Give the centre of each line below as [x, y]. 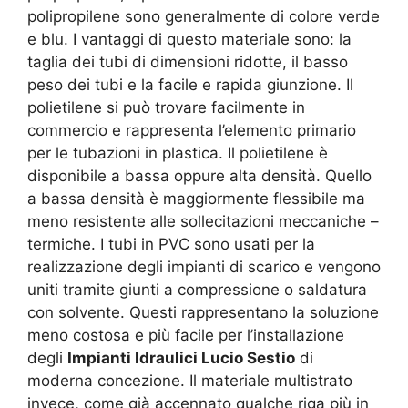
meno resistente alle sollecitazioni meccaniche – [203, 221]
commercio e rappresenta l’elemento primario [192, 130]
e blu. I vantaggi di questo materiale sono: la [189, 39]
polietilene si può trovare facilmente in [166, 107]
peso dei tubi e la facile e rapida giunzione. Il [190, 84]
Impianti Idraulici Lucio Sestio [181, 357]
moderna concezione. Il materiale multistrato [190, 380]
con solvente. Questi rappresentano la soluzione [203, 312]
